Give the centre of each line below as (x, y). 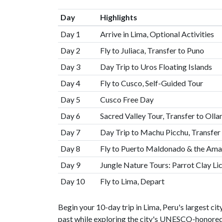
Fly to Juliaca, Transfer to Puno (152, 51)
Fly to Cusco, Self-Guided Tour (151, 83)
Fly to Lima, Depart (132, 181)
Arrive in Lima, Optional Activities (157, 34)
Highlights (118, 17)
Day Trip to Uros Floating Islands (156, 67)
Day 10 (72, 181)
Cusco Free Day (127, 100)
